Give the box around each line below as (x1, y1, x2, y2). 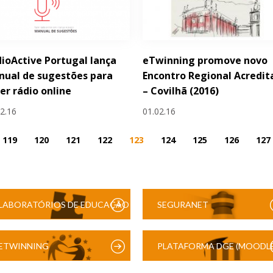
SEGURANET (157, 199, 209, 210)
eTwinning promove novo (143, 54, 268, 68)
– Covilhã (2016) (143, 84, 219, 98)
